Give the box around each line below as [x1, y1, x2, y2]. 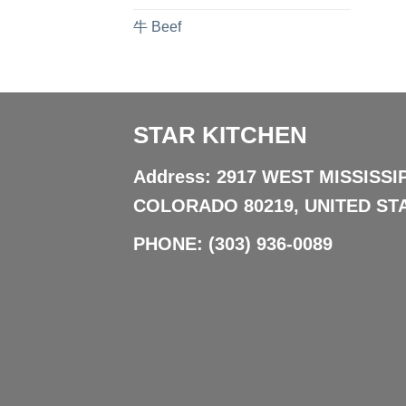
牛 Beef [133, 19, 181, 35]
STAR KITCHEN [133, 122, 307, 149]
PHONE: [133, 234, 208, 255]
